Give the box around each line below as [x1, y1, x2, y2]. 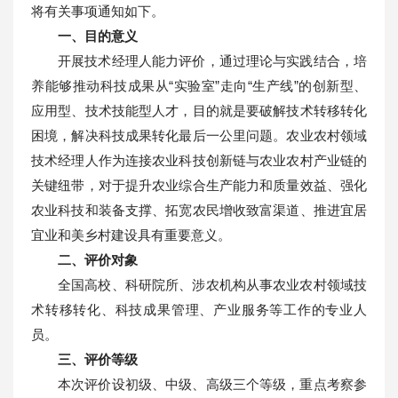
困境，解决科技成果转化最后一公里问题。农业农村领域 [31, 127, 367, 143]
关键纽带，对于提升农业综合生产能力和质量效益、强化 [31, 177, 367, 193]
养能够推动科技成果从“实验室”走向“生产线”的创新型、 [31, 77, 367, 93]
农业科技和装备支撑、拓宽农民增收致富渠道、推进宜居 [31, 202, 367, 218]
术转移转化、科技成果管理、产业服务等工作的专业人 [31, 301, 367, 317]
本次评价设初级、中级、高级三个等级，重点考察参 [58, 376, 367, 392]
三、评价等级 [58, 351, 138, 367]
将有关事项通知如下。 [31, 3, 164, 19]
